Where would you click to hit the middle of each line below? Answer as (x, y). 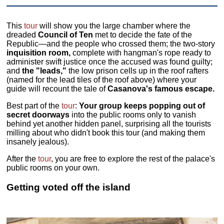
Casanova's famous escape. (161, 89)
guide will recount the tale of (57, 89)
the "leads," (44, 71)
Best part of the (34, 106)
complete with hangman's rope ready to (141, 53)
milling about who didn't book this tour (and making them (106, 133)
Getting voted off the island (69, 187)
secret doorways (38, 115)
